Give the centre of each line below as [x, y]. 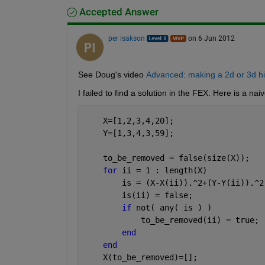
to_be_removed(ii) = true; [171, 220]
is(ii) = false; [138, 195]
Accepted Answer [117, 12]
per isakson [126, 38]
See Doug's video [111, 74]
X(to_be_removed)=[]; [140, 257]
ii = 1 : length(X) [164, 170]
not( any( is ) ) [174, 207]
